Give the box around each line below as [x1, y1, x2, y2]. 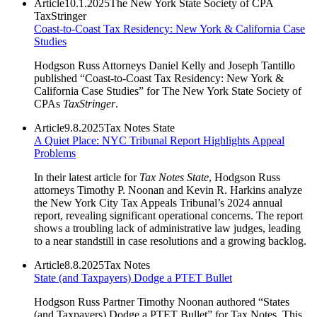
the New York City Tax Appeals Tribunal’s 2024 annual [34, 196, 282, 209]
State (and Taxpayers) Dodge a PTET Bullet [34, 271, 232, 284]
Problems [34, 146, 76, 159]
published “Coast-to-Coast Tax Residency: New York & [34, 71, 284, 84]
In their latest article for [34, 171, 139, 183]
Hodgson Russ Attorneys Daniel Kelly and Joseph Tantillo [34, 59, 295, 71]
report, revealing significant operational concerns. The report [34, 209, 303, 221]
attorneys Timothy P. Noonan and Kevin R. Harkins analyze [34, 183, 302, 196]
